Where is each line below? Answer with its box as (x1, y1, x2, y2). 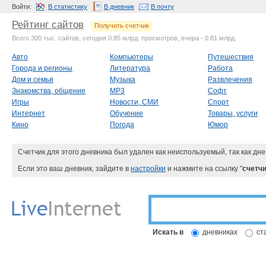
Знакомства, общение (12, 86, 85, 95)
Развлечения (208, 75, 252, 84)
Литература (110, 64, 150, 72)
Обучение (110, 109, 143, 118)
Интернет (12, 109, 45, 118)
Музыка (110, 75, 135, 84)
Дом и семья (12, 75, 53, 84)
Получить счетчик (94, 22, 149, 29)
